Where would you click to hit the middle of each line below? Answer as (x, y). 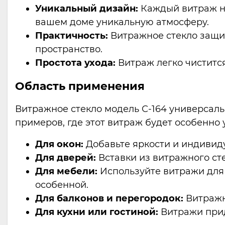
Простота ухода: (75, 63)
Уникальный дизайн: (87, 9)
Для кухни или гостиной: (97, 212)
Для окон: (59, 144)
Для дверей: (66, 158)
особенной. (62, 185)
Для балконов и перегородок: (109, 198)
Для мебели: (66, 171)
